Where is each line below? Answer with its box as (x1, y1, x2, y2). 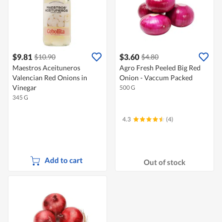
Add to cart (44, 156, 83, 165)
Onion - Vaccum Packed (119, 73, 193, 82)
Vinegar (12, 83, 37, 92)
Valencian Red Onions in (12, 73, 87, 82)
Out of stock (144, 157, 185, 166)
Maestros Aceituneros (12, 63, 80, 72)
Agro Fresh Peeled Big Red (119, 63, 201, 72)
